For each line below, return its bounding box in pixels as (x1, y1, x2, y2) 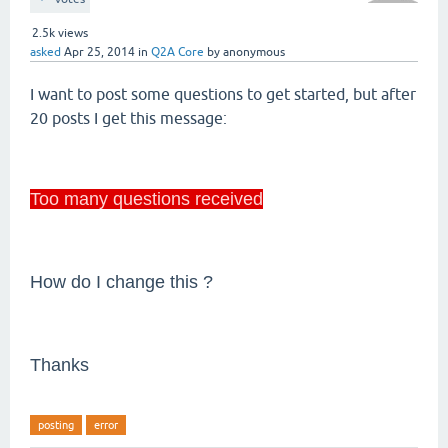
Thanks (30, 355, 89, 375)
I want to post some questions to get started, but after (30, 85, 416, 103)
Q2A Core (151, 45, 204, 59)
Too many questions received (30, 189, 263, 209)
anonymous (223, 45, 285, 59)
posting (38, 419, 74, 431)
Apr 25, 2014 (64, 45, 135, 59)
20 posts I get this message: (30, 109, 227, 127)
